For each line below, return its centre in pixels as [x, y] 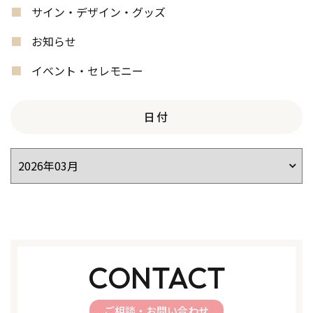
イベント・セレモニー [87, 70]
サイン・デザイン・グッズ [99, 12]
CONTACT [156, 277]
